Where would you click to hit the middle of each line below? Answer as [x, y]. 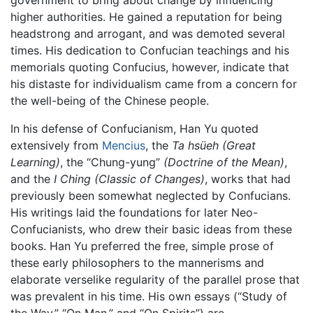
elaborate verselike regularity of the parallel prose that [155, 280]
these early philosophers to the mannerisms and [137, 263]
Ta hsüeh [195, 146]
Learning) [35, 162]
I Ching [72, 179]
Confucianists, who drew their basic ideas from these [151, 230]
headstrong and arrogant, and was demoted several [148, 34]
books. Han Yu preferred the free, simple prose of [142, 246]
